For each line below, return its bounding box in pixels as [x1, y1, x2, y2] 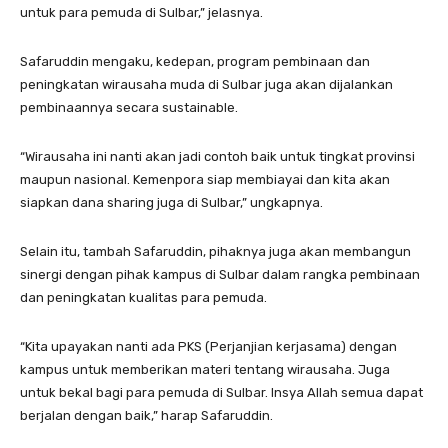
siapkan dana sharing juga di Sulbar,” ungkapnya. [20, 194, 323, 210]
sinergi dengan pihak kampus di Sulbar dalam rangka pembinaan [20, 266, 420, 282]
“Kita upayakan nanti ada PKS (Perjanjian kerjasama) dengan [20, 338, 397, 354]
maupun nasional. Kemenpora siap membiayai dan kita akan [20, 171, 390, 187]
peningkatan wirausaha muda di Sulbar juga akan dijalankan [20, 76, 393, 92]
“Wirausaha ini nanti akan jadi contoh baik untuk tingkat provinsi [20, 148, 415, 164]
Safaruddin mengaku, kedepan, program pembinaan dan [20, 53, 370, 69]
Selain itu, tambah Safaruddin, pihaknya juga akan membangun [20, 243, 411, 259]
